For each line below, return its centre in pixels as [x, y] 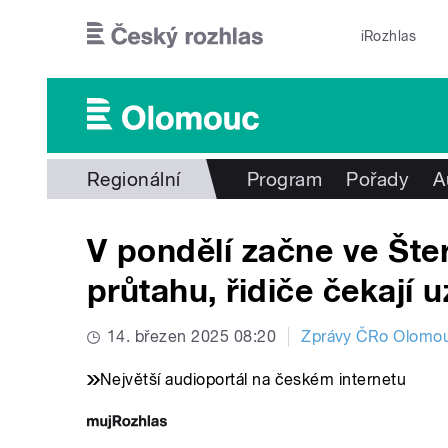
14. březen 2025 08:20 [192, 337]
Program [284, 179]
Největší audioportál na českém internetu [253, 380]
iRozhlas [388, 36]
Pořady [378, 179]
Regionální [134, 179]
